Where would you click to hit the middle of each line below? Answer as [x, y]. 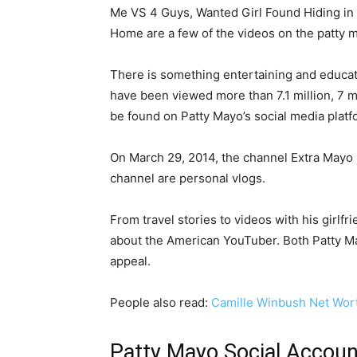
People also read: [161, 302]
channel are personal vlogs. [188, 178]
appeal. [130, 261]
